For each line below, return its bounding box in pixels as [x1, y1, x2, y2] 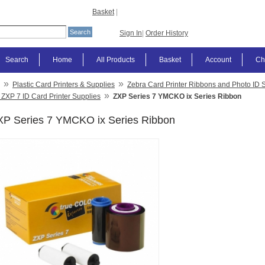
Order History [146, 29, 188, 37]
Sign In [119, 29, 142, 37]
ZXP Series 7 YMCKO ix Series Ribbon [113, 92, 241, 101]
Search [5, 56, 28, 64]
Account [205, 56, 231, 64]
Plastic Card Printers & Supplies [12, 80, 115, 89]
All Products [96, 56, 135, 64]
